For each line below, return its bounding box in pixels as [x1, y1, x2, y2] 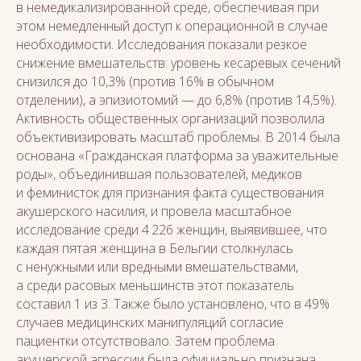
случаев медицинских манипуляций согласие [16, 313, 284, 331]
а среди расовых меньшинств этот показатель [16, 276, 294, 294]
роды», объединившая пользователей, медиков [16, 165, 302, 183]
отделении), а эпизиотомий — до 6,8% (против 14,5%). [16, 91, 337, 109]
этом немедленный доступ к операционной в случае [16, 17, 328, 35]
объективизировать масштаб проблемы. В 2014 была [16, 128, 340, 146]
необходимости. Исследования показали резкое [16, 35, 307, 53]
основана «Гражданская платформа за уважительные [16, 147, 338, 164]
